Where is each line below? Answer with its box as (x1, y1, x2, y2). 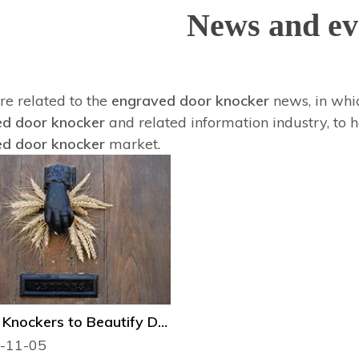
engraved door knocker (111, 91, 269, 110)
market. (105, 134, 160, 153)
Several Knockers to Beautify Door (158, 313, 167, 332)
